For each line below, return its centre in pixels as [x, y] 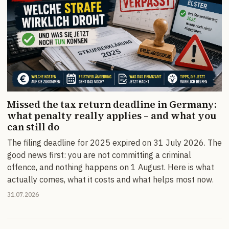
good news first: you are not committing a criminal [99, 155]
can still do [33, 127]
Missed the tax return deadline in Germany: [112, 105]
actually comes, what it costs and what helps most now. [110, 180]
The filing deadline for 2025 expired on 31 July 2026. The [114, 143]
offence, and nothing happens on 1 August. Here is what [111, 167]
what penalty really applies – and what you [112, 116]
